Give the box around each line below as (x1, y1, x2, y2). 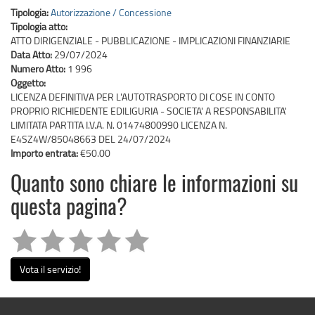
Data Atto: (11, 47, 54, 61)
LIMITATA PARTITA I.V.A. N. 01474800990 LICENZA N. (11, 117, 227, 131)
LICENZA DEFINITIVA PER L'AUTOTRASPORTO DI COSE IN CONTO (11, 89, 275, 103)
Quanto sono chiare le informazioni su (11, 174, 298, 196)
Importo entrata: (11, 146, 80, 160)
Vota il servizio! (20, 262, 81, 276)
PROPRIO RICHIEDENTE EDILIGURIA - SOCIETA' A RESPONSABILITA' (11, 103, 287, 117)
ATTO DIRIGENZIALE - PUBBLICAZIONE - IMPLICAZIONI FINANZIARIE (11, 33, 290, 47)
